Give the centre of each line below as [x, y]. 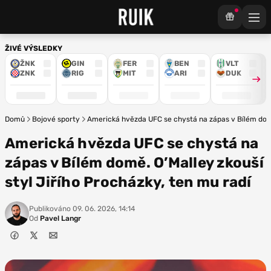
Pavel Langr [60, 218]
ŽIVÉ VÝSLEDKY [34, 48]
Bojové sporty [56, 119]
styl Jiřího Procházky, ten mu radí [128, 182]
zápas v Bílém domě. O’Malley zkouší [134, 163]
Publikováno [50, 209]
